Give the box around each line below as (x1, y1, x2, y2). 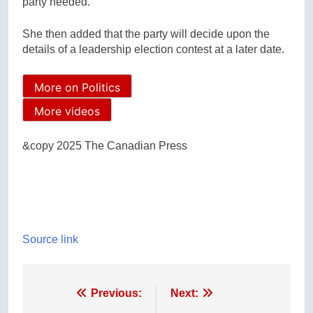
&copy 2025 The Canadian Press (22, 139, 187, 152)
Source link (22, 233, 78, 245)
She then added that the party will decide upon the (22, 28, 270, 40)
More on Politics (34, 80, 120, 94)
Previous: (91, 286, 142, 299)
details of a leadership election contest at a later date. (22, 43, 284, 55)
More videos (34, 103, 100, 118)
